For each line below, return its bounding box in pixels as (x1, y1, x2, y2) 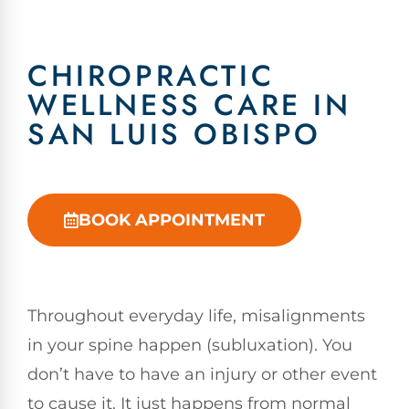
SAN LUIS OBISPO (27, 113, 322, 155)
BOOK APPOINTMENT (79, 210, 265, 230)
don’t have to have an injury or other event (27, 364, 377, 384)
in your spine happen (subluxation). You (27, 335, 352, 355)
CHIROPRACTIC (27, 55, 275, 97)
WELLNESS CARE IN (27, 84, 351, 126)
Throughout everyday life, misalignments (27, 306, 365, 326)
